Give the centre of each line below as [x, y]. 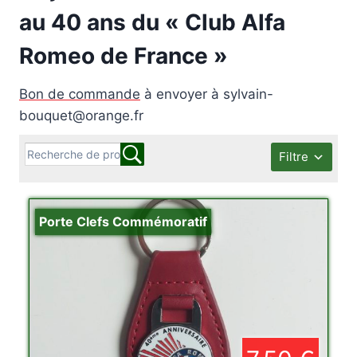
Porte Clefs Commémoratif [124, 221]
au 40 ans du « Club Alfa [152, 22]
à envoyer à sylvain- [207, 94]
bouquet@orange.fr [81, 115]
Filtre [294, 156]
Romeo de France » [124, 55]
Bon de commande [80, 94]
